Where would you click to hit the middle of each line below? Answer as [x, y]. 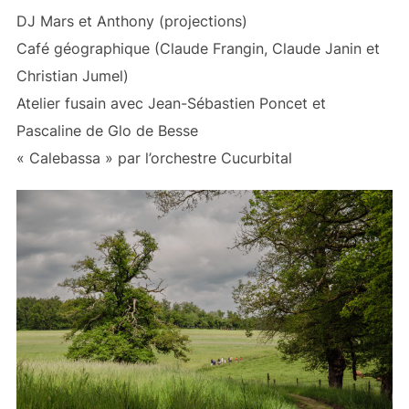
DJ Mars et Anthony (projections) [131, 21]
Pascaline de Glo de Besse [107, 131]
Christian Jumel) [72, 76]
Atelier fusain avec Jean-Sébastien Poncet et [171, 104]
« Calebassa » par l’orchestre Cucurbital [154, 158]
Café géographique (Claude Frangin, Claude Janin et [198, 49]
